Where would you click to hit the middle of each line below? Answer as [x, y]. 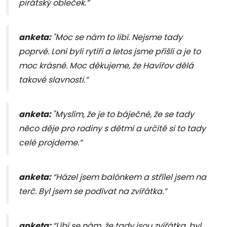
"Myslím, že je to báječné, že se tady [123, 115]
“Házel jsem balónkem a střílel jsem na [129, 177]
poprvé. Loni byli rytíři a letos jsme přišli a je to [110, 52]
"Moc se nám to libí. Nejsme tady [118, 37]
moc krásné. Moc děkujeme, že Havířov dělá [106, 66]
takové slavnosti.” [53, 80]
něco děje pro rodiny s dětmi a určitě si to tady [112, 129]
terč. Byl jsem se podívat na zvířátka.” [93, 192]
